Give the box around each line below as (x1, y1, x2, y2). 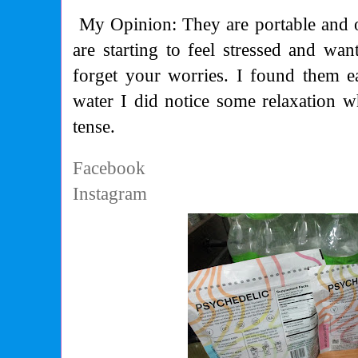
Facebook (73, 157, 146, 179)
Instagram (73, 183, 148, 205)
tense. (73, 116, 116, 137)
